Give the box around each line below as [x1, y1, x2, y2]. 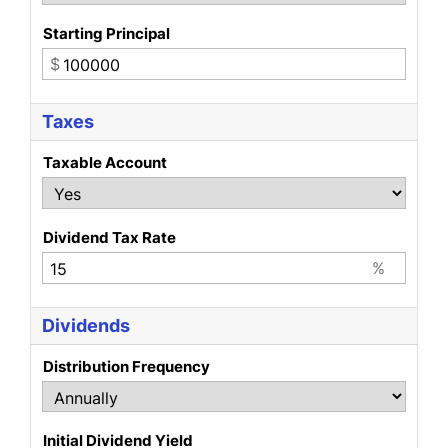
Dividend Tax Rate [43, 227, 177, 247]
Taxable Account [43, 153, 168, 173]
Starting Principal [43, 24, 171, 44]
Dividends [42, 314, 131, 336]
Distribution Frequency [43, 356, 211, 376]
